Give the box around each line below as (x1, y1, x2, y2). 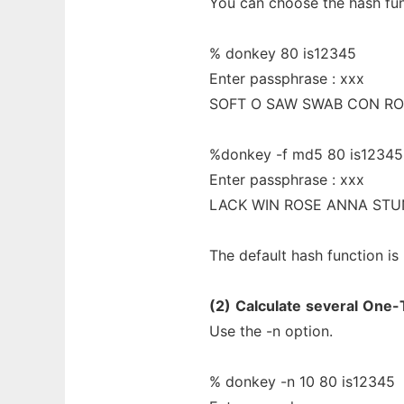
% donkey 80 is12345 (209, 44, 356, 62)
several (306, 297, 358, 315)
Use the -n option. (209, 322, 333, 340)
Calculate (235, 297, 301, 315)
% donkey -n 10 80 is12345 (209, 372, 395, 390)
